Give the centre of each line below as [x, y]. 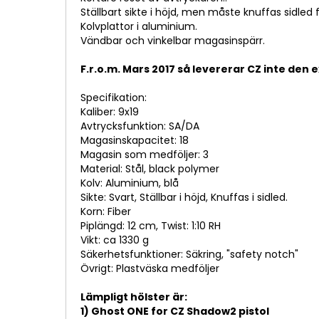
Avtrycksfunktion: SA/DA [140, 126]
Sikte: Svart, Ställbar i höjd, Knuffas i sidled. [184, 197]
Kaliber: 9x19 [110, 111]
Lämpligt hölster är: [134, 297]
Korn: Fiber [106, 211]
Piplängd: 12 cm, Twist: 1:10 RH [151, 225]
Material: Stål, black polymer [150, 168]
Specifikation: [114, 97]
